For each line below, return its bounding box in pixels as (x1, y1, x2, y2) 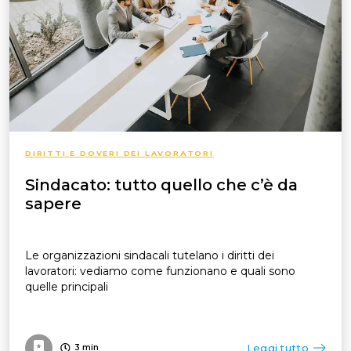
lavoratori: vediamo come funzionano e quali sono (25, 264, 295, 278)
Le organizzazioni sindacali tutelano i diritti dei (25, 248, 274, 262)
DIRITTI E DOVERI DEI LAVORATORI (25, 149, 214, 157)
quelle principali (25, 280, 108, 294)
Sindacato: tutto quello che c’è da (25, 175, 298, 194)
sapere (25, 194, 81, 213)
